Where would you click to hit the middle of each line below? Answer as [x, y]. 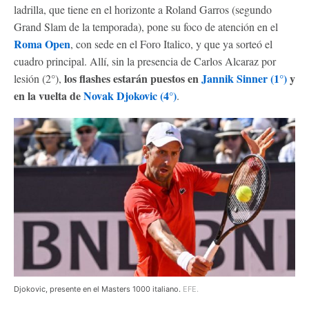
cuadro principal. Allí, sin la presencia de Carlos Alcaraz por [145, 61]
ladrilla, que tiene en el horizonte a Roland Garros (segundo [143, 9]
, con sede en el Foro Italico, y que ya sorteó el [171, 44]
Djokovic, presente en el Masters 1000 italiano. [98, 289]
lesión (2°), [39, 78]
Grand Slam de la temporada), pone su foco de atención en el [146, 27]
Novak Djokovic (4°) [130, 96]
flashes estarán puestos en [140, 78]
